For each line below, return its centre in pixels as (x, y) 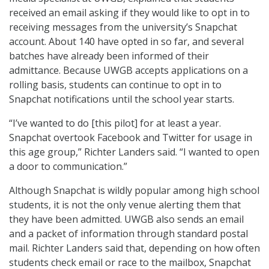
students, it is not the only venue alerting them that (125, 205)
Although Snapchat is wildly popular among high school (134, 191)
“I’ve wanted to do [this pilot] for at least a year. (115, 123)
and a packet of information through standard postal (128, 234)
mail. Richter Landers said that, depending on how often (134, 248)
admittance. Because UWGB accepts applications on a (128, 71)
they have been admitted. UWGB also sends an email (126, 219)
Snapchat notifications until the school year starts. (122, 99)
